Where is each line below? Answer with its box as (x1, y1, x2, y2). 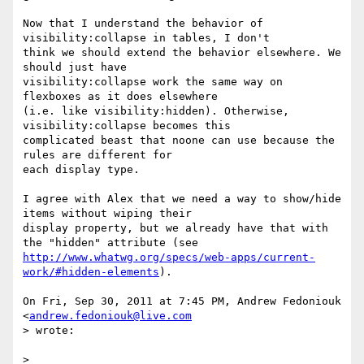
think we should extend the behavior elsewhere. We (23, 46, 341, 59)
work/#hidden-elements (23, 266, 159, 279)
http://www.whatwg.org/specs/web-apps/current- (23, 251, 315, 264)
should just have (23, 61, 127, 74)
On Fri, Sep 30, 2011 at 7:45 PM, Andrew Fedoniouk (23, 295, 341, 308)
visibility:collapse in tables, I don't (23, 32, 270, 45)
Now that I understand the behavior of (23, 17, 263, 30)
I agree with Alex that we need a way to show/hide (23, 193, 341, 206)
